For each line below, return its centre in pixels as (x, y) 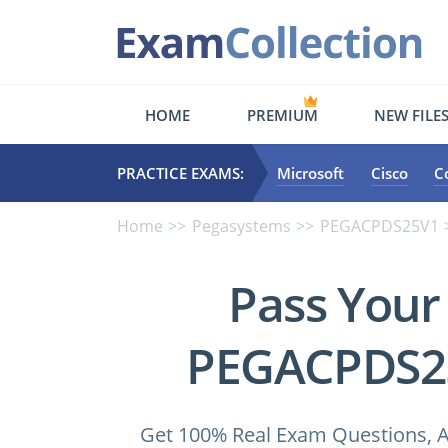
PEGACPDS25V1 (379, 226)
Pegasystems (241, 226)
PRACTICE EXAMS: (180, 173)
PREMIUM (282, 114)
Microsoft (310, 173)
